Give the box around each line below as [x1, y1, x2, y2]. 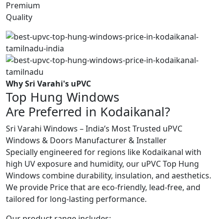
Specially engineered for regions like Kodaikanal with [6, 147, 201, 158]
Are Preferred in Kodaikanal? [6, 103, 170, 120]
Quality [6, 12, 32, 23]
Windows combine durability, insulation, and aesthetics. [6, 170, 211, 181]
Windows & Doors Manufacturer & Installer [6, 135, 167, 146]
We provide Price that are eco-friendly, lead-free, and [6, 182, 200, 193]
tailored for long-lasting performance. [6, 194, 147, 205]
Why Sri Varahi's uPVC [6, 78, 91, 89]
